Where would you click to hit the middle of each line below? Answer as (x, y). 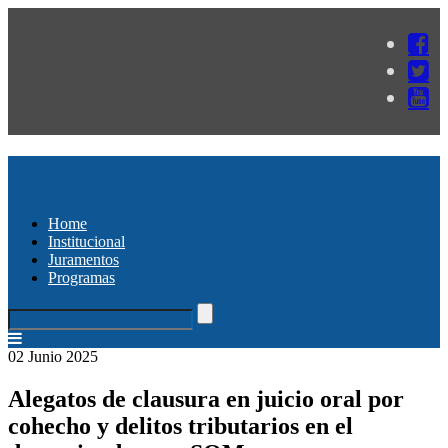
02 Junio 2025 (53, 356)
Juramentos (83, 259)
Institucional (86, 241)
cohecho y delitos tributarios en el (180, 425)
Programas (81, 277)
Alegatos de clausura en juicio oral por (206, 398)
